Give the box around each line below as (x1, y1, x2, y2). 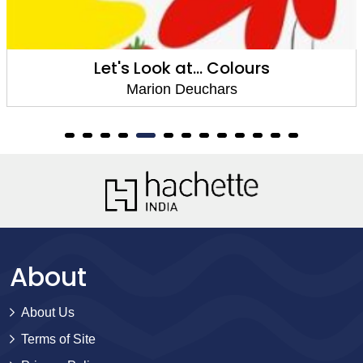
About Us (21, 305, 75, 319)
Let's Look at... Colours (93, 56, 270, 79)
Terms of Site (21, 331, 96, 346)
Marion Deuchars (126, 80, 237, 97)
